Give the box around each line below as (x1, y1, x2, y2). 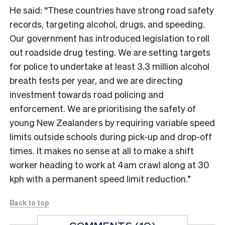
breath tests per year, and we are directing (10, 74, 183, 86)
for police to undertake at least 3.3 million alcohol (10, 60, 209, 72)
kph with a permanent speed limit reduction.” (10, 172, 191, 184)
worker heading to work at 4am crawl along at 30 (10, 158, 209, 170)
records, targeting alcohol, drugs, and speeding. (10, 18, 205, 30)
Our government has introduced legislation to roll (10, 32, 209, 44)
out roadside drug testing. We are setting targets (10, 46, 210, 58)
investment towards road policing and (10, 88, 164, 100)
